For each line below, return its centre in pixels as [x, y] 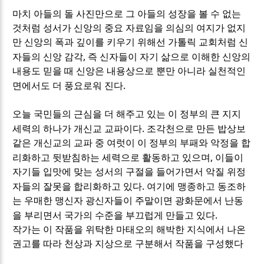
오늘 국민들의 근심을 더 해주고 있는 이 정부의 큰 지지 [127, 114]
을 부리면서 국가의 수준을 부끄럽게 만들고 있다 [114, 216]
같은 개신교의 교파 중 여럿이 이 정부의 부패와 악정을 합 [132, 143]
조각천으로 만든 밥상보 [197, 129]
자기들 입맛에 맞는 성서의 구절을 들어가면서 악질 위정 [129, 172]
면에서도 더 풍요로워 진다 [68, 86]
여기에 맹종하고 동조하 [197, 187]
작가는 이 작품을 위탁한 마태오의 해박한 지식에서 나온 [129, 230]
